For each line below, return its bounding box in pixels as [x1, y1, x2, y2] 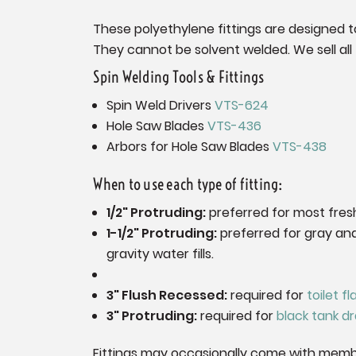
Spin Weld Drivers [106, 95, 215, 114]
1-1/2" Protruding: [106, 223, 217, 242]
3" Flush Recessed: [106, 285, 227, 304]
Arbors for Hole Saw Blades [106, 137, 273, 156]
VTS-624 [214, 95, 269, 114]
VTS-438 [272, 137, 327, 156]
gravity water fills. [106, 244, 214, 263]
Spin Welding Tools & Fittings [93, 66, 265, 87]
